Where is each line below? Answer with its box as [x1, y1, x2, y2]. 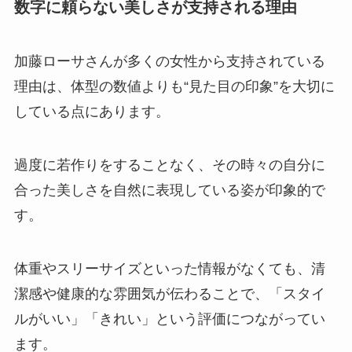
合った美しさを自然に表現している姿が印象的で [13, 181, 325, 198]
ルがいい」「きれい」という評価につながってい [13, 310, 325, 327]
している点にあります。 [13, 104, 170, 120]
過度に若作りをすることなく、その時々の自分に [13, 156, 325, 173]
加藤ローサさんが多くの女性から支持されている [13, 53, 325, 70]
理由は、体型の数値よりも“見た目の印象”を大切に [13, 79, 335, 95]
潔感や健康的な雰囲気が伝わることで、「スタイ [13, 285, 325, 302]
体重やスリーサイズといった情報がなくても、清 [13, 260, 325, 277]
